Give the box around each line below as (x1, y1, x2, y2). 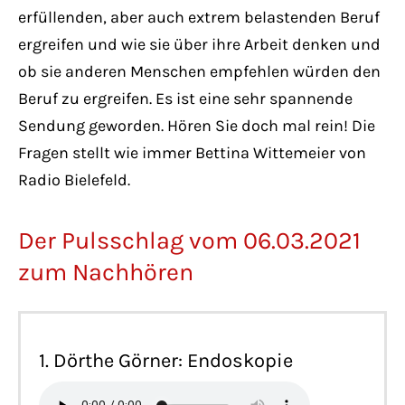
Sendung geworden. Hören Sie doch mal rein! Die (18, 115, 375, 136)
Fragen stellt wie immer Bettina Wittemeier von (18, 142, 366, 163)
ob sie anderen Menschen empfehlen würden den (18, 61, 381, 81)
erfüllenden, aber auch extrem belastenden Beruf (18, 6, 380, 27)
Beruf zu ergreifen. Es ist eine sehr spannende (18, 88, 353, 108)
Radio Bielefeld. (18, 169, 130, 190)
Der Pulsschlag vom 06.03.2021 (18, 225, 361, 255)
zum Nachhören (18, 257, 193, 287)
